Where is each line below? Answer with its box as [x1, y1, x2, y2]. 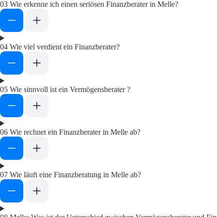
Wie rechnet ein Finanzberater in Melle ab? [10, 128, 140, 136]
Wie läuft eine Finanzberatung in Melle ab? [10, 170, 141, 179]
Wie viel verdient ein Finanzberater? [10, 43, 120, 51]
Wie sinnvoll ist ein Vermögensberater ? [10, 85, 130, 93]
